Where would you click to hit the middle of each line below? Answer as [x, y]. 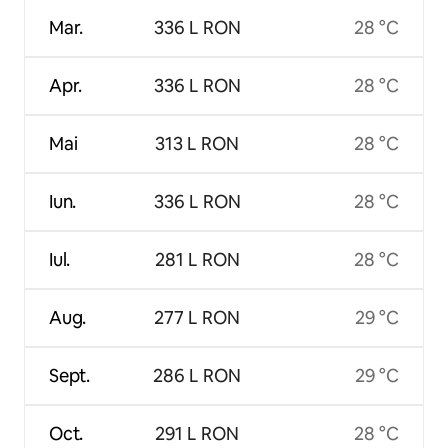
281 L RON [197, 259]
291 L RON [197, 433]
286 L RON [197, 375]
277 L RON [197, 317]
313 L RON [197, 143]
